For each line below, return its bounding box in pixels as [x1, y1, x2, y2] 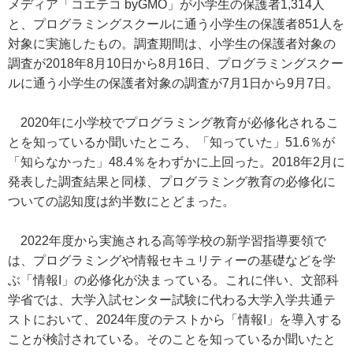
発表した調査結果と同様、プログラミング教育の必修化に [8, 175, 336, 188]
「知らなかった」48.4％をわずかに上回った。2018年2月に [8, 155, 345, 169]
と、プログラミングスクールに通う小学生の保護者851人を [8, 17, 344, 31]
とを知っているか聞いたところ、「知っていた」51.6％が [8, 136, 335, 149]
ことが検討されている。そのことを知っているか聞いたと [8, 333, 336, 346]
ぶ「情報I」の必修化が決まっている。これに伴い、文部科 [8, 273, 339, 287]
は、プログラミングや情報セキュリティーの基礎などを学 [8, 254, 336, 267]
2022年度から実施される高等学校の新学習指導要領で [8, 234, 326, 247]
